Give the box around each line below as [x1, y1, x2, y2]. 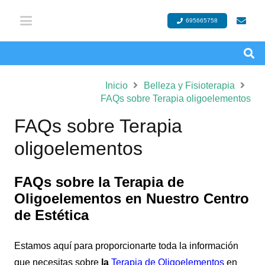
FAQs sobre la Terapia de [14, 174, 184, 190]
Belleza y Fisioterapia [143, 80, 235, 91]
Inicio [105, 80, 128, 91]
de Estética [14, 207, 89, 223]
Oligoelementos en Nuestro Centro [14, 190, 249, 206]
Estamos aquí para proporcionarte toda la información [14, 241, 238, 251]
